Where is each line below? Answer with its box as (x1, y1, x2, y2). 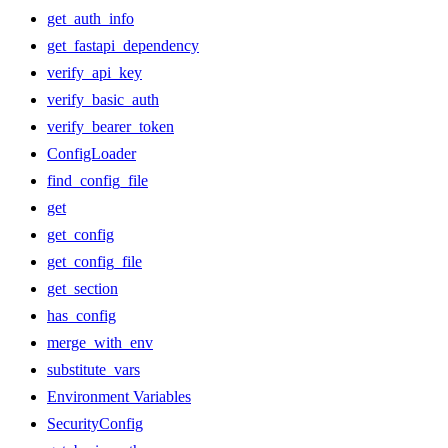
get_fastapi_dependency (47, 37, 199, 55)
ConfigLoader (47, 145, 136, 163)
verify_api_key (47, 64, 142, 82)
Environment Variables (47, 388, 191, 406)
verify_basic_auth (47, 91, 159, 109)
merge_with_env (47, 334, 153, 352)
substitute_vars (47, 361, 140, 379)
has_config (47, 307, 116, 325)
